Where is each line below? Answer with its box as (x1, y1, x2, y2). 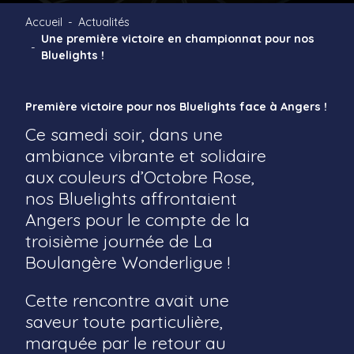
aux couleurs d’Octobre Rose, (25, 165, 254, 187)
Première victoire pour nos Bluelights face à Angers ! (25, 99, 327, 114)
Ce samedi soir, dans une (25, 122, 223, 145)
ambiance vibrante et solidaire (25, 144, 266, 166)
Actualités (78, 15, 130, 30)
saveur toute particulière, (25, 310, 223, 332)
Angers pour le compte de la (25, 208, 250, 230)
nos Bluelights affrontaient (25, 186, 237, 209)
